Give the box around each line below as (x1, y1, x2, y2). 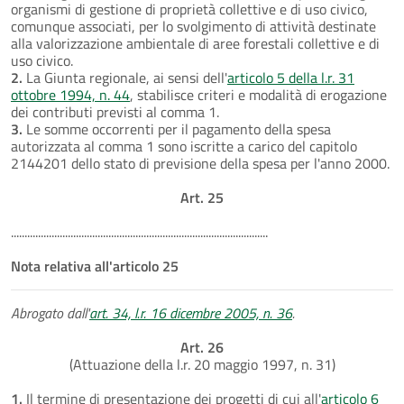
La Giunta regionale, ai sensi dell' (23, 66, 227, 88)
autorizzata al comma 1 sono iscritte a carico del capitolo (11, 134, 357, 157)
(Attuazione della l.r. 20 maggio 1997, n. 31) (69, 353, 335, 375)
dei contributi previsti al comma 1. (11, 100, 219, 123)
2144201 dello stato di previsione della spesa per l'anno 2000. (11, 151, 390, 174)
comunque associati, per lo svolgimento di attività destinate (11, 14, 376, 37)
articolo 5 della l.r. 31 (227, 66, 354, 88)
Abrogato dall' (11, 301, 89, 324)
